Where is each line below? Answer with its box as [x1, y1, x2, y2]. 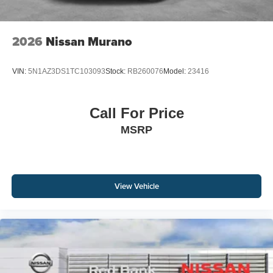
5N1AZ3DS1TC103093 [28, 67, 105, 76]
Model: [163, 67, 188, 76]
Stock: [105, 67, 127, 76]
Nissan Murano [46, 32, 132, 51]
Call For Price [89, 105, 184, 122]
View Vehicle [114, 180, 159, 192]
